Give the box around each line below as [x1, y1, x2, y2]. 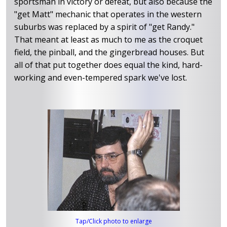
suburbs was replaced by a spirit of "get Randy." [14, 21, 195, 32]
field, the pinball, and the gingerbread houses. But [14, 46, 204, 58]
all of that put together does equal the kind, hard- [14, 59, 203, 70]
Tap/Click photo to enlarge [75, 217, 152, 226]
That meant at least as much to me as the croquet [14, 33, 203, 45]
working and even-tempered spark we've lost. [14, 71, 187, 83]
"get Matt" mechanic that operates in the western [14, 8, 202, 20]
